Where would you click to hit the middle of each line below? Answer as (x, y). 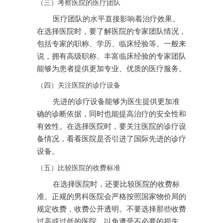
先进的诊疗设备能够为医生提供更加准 (116, 102)
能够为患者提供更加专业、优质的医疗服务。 (111, 69)
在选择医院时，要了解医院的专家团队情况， (111, 32)
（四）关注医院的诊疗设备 (79, 85)
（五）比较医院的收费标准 (79, 168)
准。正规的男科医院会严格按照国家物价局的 (111, 197)
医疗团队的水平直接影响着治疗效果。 (116, 19)
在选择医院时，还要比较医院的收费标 (116, 184)
